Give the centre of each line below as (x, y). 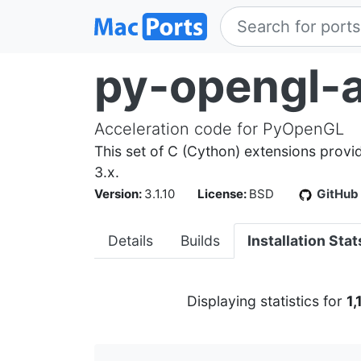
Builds (200, 241)
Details (131, 241)
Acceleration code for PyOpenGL (219, 129)
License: (223, 194)
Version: (119, 194)
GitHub (338, 194)
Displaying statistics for (267, 301)
